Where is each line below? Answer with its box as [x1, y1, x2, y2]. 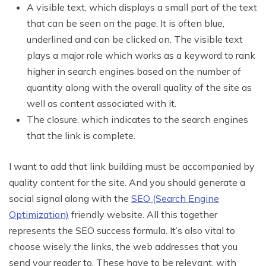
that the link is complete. [27, 129, 135, 141]
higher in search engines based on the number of [27, 65, 241, 77]
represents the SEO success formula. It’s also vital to [9, 224, 235, 236]
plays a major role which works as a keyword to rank [27, 49, 255, 61]
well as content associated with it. [27, 97, 176, 109]
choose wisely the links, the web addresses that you [9, 240, 237, 252]
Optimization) [9, 208, 69, 220]
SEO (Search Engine [131, 192, 219, 204]
